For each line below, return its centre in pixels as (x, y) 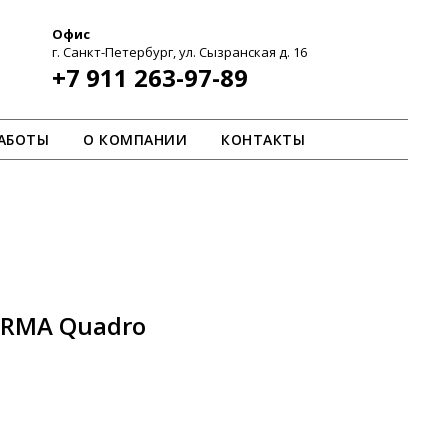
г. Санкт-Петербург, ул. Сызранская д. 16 (179, 52)
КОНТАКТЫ (263, 139)
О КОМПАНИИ (135, 139)
